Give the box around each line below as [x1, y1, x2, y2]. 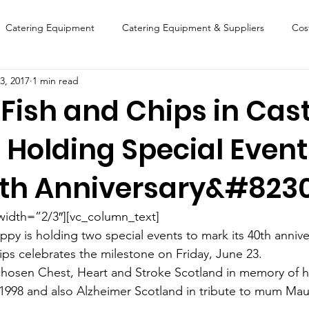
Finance [15, 76, 49, 89]
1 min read [32, 74, 79, 87]
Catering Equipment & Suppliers [122, 21, 264, 34]
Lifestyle [77, 131, 111, 144]
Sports [233, 131, 261, 144]
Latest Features [139, 131, 206, 144]
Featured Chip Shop [77, 76, 166, 89]
